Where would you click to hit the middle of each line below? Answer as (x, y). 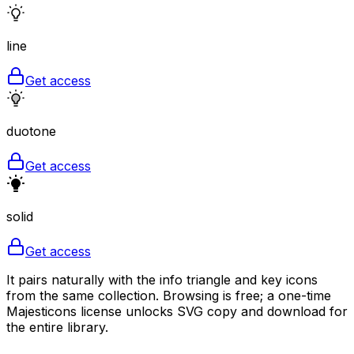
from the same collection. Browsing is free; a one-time (169, 295)
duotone (31, 131)
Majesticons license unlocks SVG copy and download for (177, 311)
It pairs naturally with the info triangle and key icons (162, 279)
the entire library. (57, 327)
